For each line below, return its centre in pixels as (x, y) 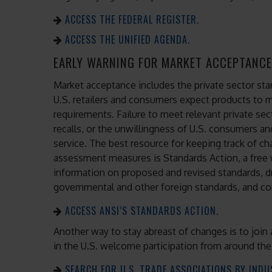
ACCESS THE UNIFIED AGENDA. (127, 40)
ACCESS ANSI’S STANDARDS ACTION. (142, 210)
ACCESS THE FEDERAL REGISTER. (132, 20)
